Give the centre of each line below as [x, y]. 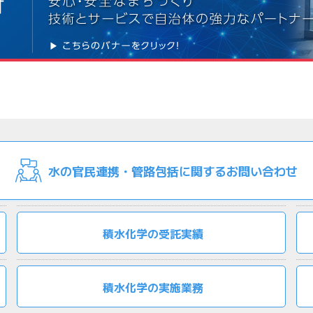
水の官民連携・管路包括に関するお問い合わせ [173, 170]
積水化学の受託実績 [153, 233]
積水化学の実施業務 [153, 287]
